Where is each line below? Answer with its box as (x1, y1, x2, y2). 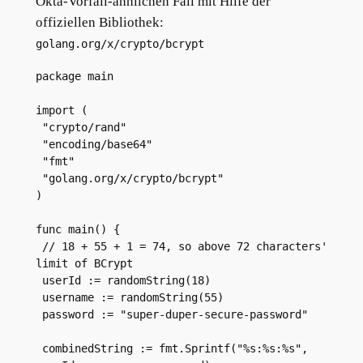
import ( (35, 104, 88, 117)
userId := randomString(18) (41, 274, 211, 288)
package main (35, 70, 113, 83)
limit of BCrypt (35, 257, 133, 271)
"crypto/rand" (41, 121, 126, 135)
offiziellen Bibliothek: (35, 15, 164, 31)
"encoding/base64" (41, 138, 152, 152)
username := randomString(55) (41, 291, 224, 305)
